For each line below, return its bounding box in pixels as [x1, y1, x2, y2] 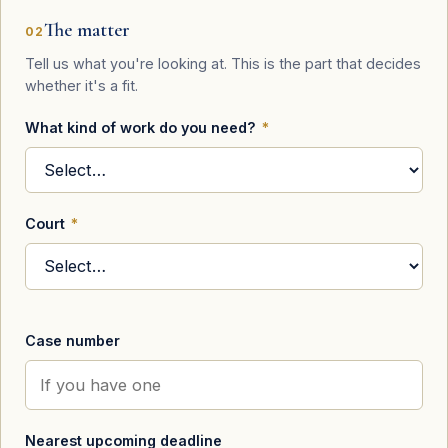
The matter [44, 17, 131, 42]
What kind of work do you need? [25, 118, 260, 136]
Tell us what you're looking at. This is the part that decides [25, 54, 421, 72]
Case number [25, 331, 120, 349]
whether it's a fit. [25, 76, 138, 94]
